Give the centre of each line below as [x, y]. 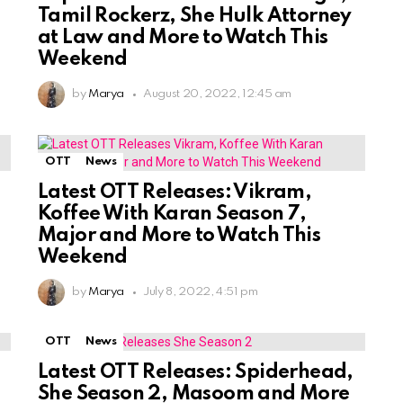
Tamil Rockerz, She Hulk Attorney [195, 17]
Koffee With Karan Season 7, [172, 215]
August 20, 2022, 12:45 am [218, 94]
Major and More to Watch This [179, 236]
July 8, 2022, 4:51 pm [201, 292]
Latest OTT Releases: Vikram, [175, 193]
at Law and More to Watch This [183, 38]
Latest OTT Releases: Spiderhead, [196, 373]
